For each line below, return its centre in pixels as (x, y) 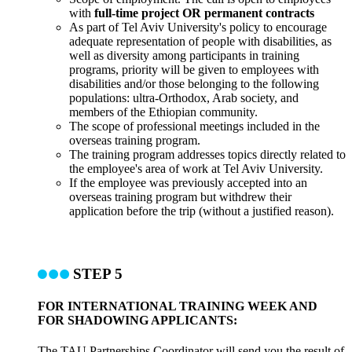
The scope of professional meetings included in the (194, 126)
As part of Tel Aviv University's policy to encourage (198, 27)
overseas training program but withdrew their (180, 197)
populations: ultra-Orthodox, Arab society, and (184, 98)
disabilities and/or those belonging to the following (194, 84)
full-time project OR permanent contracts (204, 13)
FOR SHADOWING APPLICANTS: (137, 320)
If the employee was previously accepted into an (188, 183)
